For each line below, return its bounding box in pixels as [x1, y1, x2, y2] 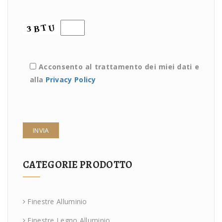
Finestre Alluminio [27, 196, 87, 206]
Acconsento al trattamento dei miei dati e [39, 61, 199, 71]
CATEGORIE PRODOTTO [23, 158, 133, 171]
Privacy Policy [45, 74, 96, 84]
